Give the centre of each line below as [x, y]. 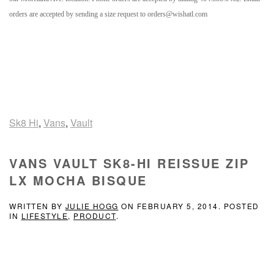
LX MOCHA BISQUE [78, 180]
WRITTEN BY [37, 206]
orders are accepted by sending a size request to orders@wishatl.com [108, 14]
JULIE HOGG [92, 206]
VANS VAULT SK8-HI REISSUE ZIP [129, 163]
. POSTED [239, 206]
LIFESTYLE [44, 216]
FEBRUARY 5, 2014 [177, 206]
